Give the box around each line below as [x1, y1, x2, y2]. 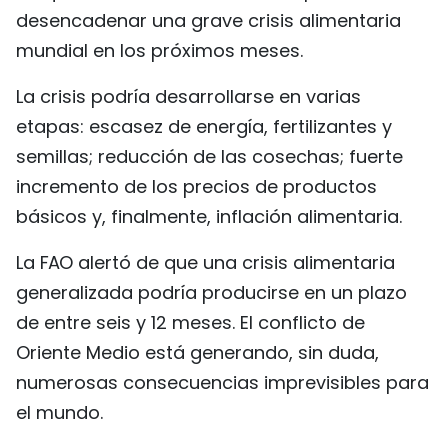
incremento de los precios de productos [16, 174, 377, 199]
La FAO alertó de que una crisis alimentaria [16, 250, 395, 275]
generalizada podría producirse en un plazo [16, 280, 407, 305]
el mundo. [16, 400, 103, 425]
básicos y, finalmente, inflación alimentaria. [16, 204, 402, 229]
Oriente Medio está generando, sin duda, [16, 340, 379, 365]
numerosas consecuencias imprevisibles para [16, 370, 429, 395]
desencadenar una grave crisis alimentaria [16, 8, 401, 33]
